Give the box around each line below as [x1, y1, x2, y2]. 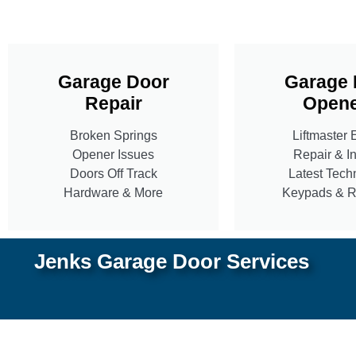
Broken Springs [69, 128, 157, 142]
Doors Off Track [69, 166, 157, 180]
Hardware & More [64, 185, 163, 199]
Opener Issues [72, 147, 154, 161]
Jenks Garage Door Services [34, 249, 310, 273]
